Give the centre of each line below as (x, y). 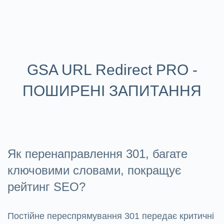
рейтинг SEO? (46, 187)
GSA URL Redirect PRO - (112, 70)
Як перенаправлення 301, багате (97, 154)
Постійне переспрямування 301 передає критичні (111, 216)
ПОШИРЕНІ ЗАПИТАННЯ (112, 91)
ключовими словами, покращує (94, 170)
